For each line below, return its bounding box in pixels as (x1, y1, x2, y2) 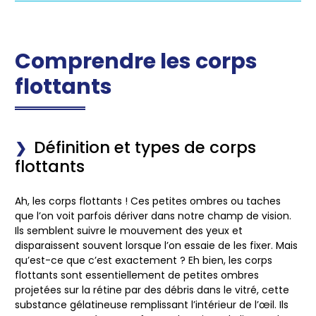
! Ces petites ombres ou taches (122, 193, 281, 208)
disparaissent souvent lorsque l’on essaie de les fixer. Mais (15, 238, 298, 253)
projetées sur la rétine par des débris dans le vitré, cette (15, 282, 289, 297)
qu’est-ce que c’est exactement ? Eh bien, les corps (15, 253, 272, 267)
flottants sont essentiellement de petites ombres (15, 267, 259, 282)
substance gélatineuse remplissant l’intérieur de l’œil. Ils (15, 297, 288, 312)
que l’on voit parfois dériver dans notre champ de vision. (15, 208, 291, 223)
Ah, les (15, 193, 49, 208)
